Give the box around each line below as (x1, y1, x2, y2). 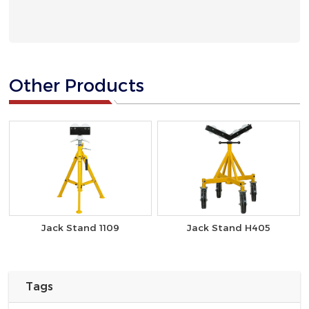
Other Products (9, 74, 145, 96)
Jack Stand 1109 (41, 221, 120, 234)
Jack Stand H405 (186, 221, 270, 234)
